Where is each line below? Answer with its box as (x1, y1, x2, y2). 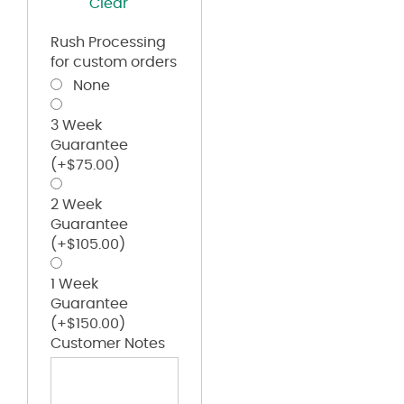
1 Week (50, 276, 98, 291)
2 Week (50, 197, 102, 212)
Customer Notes (50, 335, 165, 351)
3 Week (50, 117, 102, 133)
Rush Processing (50, 34, 166, 50)
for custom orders (50, 54, 177, 69)
